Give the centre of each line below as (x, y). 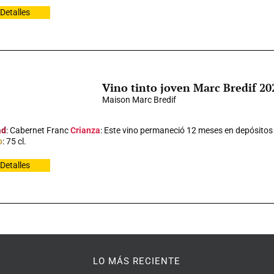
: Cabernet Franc (38, 130)
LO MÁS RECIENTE (137, 261)
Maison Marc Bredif (139, 100)
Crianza (85, 130)
